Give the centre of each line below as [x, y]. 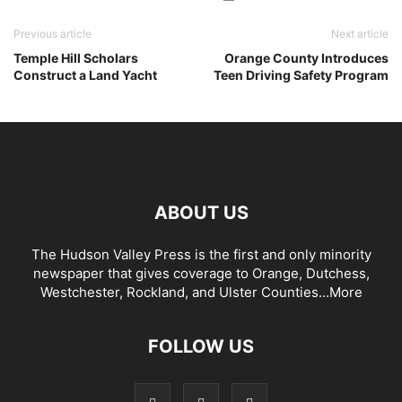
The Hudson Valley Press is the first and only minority [201, 254]
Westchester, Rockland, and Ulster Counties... [184, 292]
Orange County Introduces [306, 58]
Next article [360, 34]
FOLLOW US [201, 346]
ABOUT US [201, 213]
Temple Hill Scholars [76, 58]
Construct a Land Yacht [85, 75]
